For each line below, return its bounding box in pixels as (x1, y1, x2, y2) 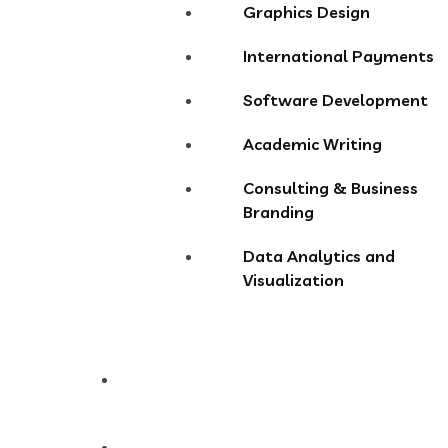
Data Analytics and (243, 246, 395, 267)
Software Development (243, 90, 428, 111)
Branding (243, 202, 314, 223)
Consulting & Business (243, 178, 418, 199)
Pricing (139, 369, 193, 390)
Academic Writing (243, 134, 382, 155)
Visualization (243, 270, 344, 291)
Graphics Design (243, 2, 370, 23)
